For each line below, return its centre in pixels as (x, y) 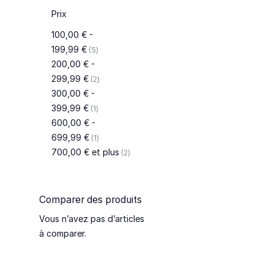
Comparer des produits (91, 200)
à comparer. (63, 234)
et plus (104, 152)
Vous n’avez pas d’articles (92, 219)
